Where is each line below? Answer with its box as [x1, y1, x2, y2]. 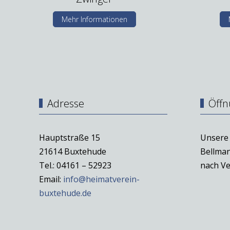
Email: [39, 173, 63, 185]
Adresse [47, 96, 84, 110]
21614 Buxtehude [39, 145, 106, 157]
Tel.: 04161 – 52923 [39, 159, 111, 171]
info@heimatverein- [63, 173, 140, 185]
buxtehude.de [39, 187, 91, 199]
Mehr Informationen [61, 14, 127, 24]
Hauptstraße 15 [39, 131, 100, 143]
